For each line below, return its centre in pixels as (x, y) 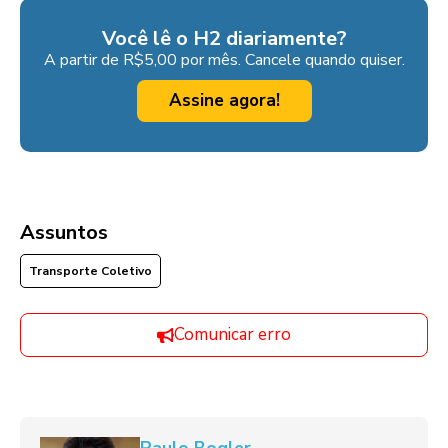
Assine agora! (224, 101)
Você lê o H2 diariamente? (224, 39)
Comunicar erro (232, 335)
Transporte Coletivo (90, 271)
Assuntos (64, 233)
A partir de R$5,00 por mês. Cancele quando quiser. (224, 60)
